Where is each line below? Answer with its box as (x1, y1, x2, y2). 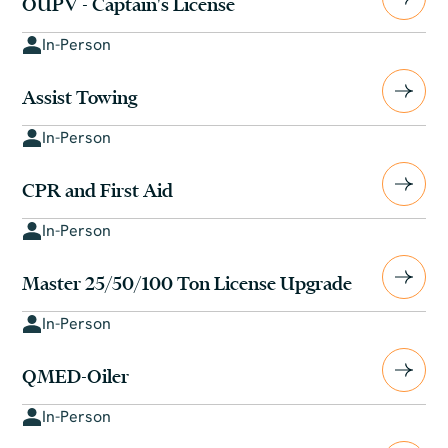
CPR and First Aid (22, 177, 174, 203)
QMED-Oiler (22, 363, 130, 389)
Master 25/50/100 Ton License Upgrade (22, 270, 353, 296)
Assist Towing (22, 84, 138, 110)
